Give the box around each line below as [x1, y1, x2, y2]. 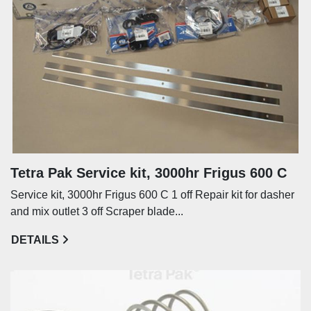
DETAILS [11, 233, 59, 246]
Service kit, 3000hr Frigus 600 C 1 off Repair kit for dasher [10, 188, 294, 201]
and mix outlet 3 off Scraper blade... [10, 205, 183, 217]
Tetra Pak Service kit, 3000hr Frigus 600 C [10, 165, 287, 180]
